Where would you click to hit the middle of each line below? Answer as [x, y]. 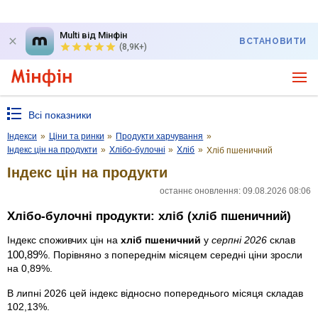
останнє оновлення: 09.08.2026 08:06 [235, 191]
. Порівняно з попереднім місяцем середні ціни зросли [175, 254]
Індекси [22, 136]
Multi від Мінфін [93, 35]
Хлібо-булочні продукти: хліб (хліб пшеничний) [149, 216]
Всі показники [60, 115]
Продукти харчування [160, 136]
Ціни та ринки [76, 136]
